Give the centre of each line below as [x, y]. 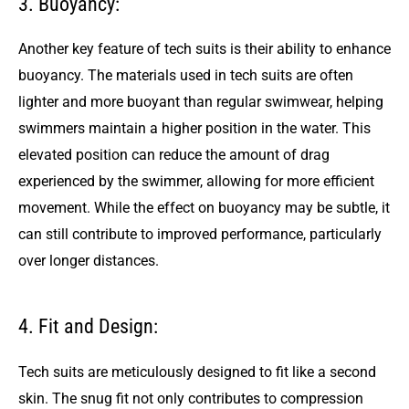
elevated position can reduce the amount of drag [174, 155]
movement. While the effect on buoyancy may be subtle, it [204, 208]
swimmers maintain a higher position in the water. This [194, 129]
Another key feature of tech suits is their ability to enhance [204, 49]
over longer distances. [89, 261]
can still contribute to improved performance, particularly [200, 235]
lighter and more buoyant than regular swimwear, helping [201, 102]
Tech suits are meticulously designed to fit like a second [197, 372]
